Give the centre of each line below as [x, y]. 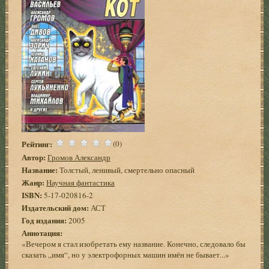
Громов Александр [79, 157]
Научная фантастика [81, 182]
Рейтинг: [37, 144]
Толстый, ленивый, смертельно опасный [126, 170]
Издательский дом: [56, 207]
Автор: [34, 157]
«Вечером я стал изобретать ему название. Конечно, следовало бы [134, 243]
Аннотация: [42, 232]
